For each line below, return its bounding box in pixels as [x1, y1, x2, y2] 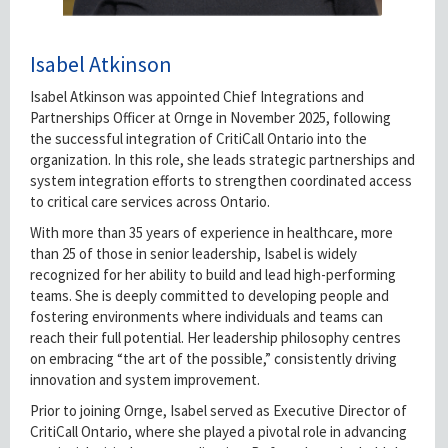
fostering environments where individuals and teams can [30, 307, 383, 327]
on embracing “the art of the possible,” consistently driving [30, 349, 397, 369]
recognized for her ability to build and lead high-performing [30, 265, 396, 285]
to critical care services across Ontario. [30, 192, 270, 212]
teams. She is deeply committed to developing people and [30, 286, 389, 306]
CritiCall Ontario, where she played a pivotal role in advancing [30, 422, 407, 442]
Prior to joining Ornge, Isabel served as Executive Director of [30, 401, 407, 421]
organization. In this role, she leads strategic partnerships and [30, 150, 415, 170]
